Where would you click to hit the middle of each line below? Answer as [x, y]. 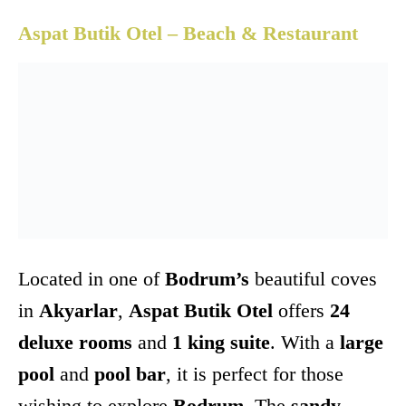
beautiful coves [313, 279]
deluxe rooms [75, 343]
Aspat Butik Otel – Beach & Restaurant [188, 33]
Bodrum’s [207, 279]
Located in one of [92, 279]
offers [301, 311]
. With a [305, 343]
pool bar [130, 374]
